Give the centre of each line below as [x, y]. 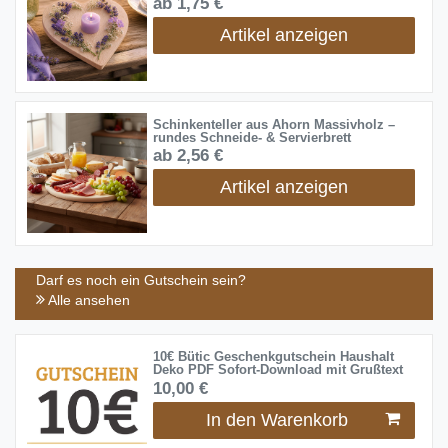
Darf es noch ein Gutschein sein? [141, 280]
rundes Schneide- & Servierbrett [251, 138]
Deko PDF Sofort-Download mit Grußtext [277, 370]
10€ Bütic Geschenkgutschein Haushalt [273, 357]
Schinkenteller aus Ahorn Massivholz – [273, 125]
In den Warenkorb [276, 419]
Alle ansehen [87, 300]
